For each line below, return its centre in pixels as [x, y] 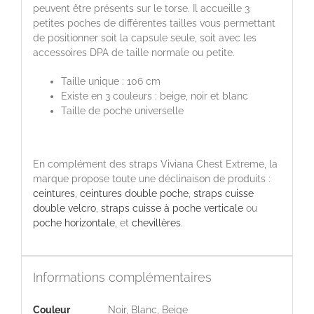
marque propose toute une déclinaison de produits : [151, 178]
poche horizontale [74, 223]
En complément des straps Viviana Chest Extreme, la [155, 164]
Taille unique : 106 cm [110, 81]
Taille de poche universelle [122, 110]
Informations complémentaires [122, 277]
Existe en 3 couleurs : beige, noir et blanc [154, 96]
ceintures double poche [134, 193]
